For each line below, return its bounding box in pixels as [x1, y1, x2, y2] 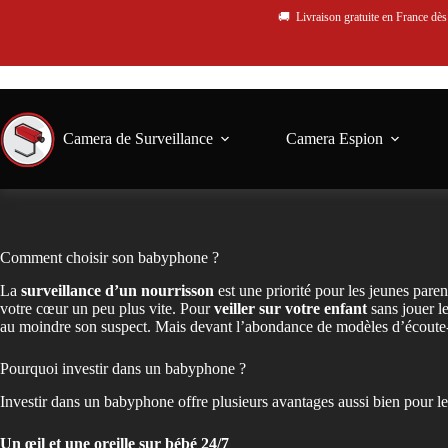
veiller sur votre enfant [214, 299, 367, 317]
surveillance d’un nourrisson [21, 281, 214, 299]
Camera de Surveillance [62, 130, 213, 147]
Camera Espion [285, 130, 383, 147]
